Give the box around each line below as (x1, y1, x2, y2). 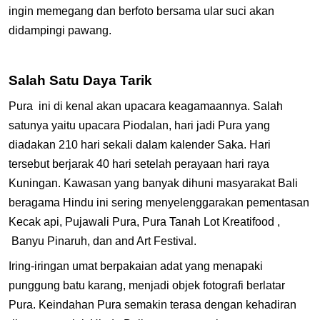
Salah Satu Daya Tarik (9, 73, 152, 89)
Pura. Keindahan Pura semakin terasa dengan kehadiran (9, 299, 296, 311)
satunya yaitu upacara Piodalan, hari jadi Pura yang (9, 119, 270, 132)
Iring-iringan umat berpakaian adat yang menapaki (9, 260, 263, 273)
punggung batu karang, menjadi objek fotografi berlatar (9, 279, 285, 292)
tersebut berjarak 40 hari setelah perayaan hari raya (9, 158, 269, 171)
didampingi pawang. (9, 24, 111, 37)
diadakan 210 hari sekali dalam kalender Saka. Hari (9, 139, 271, 151)
